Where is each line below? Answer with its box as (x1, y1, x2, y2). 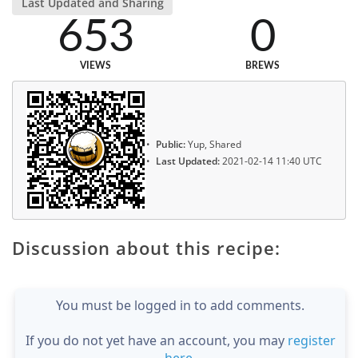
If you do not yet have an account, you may (25, 331, 288, 349)
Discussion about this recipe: (12, 235, 280, 260)
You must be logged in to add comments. (56, 296, 304, 314)
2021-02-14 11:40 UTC (220, 153, 322, 168)
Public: (156, 137, 185, 152)
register (287, 331, 336, 349)
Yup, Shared (185, 137, 241, 152)
